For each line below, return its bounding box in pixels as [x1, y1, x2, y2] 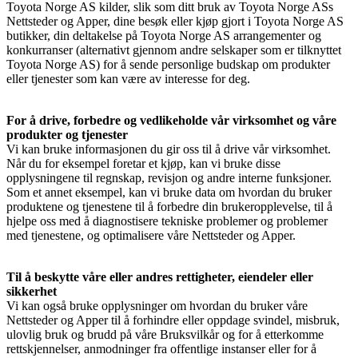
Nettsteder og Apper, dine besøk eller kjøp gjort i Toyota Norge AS [6, 14, 344, 28]
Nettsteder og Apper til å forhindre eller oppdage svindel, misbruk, [6, 312, 340, 327]
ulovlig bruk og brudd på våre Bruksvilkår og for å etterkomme [6, 327, 324, 341]
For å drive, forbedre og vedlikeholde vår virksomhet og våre [6, 113, 336, 127]
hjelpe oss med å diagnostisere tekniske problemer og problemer [6, 213, 328, 228]
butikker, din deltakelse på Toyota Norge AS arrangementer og [6, 28, 321, 42]
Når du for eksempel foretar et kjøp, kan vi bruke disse [6, 156, 280, 170]
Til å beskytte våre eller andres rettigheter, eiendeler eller [6, 269, 313, 284]
